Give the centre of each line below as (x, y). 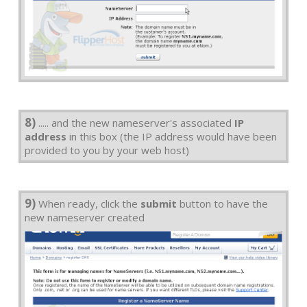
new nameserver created (85, 217)
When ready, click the (88, 203)
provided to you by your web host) (107, 150)
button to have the (222, 203)
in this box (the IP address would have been (172, 136)
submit (159, 203)
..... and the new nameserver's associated (135, 122)
